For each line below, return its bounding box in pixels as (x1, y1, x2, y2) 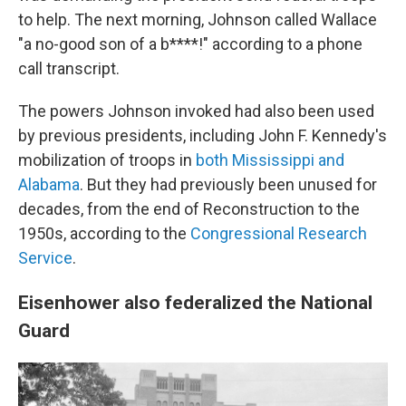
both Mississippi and (196, 150, 344, 169)
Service (18, 248, 72, 267)
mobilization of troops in (18, 150, 196, 169)
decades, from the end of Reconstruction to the (18, 199, 360, 218)
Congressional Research (190, 224, 367, 243)
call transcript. (18, 59, 120, 78)
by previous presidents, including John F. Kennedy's (18, 126, 387, 145)
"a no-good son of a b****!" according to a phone (18, 34, 362, 53)
